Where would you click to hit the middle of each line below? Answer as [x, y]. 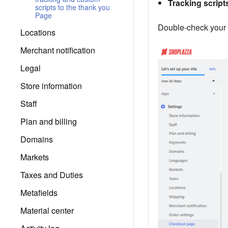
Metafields [39, 193]
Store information [51, 86]
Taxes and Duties [52, 175]
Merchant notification [58, 50]
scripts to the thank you [73, 7]
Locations [38, 32]
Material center [47, 210]
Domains [37, 139]
